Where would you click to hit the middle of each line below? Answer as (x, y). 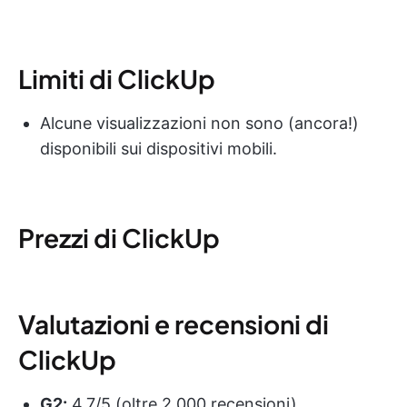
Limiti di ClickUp (117, 78)
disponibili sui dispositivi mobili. (159, 148)
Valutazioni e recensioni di (174, 323)
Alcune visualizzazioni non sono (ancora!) (199, 123)
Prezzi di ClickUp (119, 237)
